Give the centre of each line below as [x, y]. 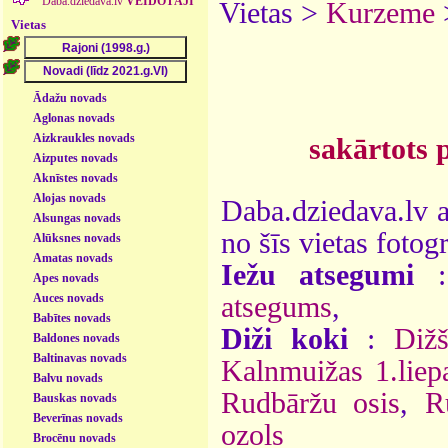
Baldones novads [77, 337]
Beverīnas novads [78, 417]
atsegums [276, 306]
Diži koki [284, 338]
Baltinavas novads [80, 357]
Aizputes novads [76, 157]
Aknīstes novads [76, 177]
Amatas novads [73, 257]
